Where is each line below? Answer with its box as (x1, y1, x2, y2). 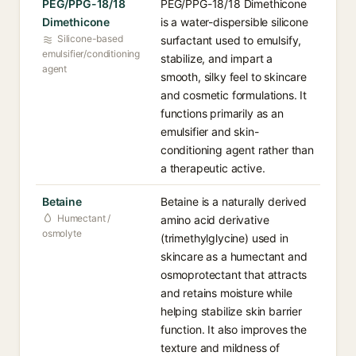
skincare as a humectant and (161, 250, 308, 263)
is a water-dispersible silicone (161, 15, 308, 29)
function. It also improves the (161, 323, 307, 336)
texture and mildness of (161, 341, 281, 354)
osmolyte (42, 227, 82, 239)
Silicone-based (57, 33, 123, 44)
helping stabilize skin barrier (161, 304, 302, 318)
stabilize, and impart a (161, 52, 273, 65)
